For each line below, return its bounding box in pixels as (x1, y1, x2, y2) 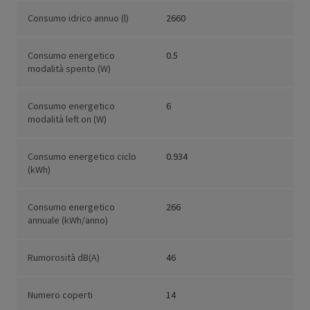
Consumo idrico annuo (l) (28, 12, 129, 25)
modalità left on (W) (28, 113, 107, 126)
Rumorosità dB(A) (28, 251, 100, 264)
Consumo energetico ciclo (28, 150, 136, 163)
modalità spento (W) (28, 62, 111, 75)
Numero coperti (28, 289, 93, 302)
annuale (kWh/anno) (28, 214, 108, 227)
